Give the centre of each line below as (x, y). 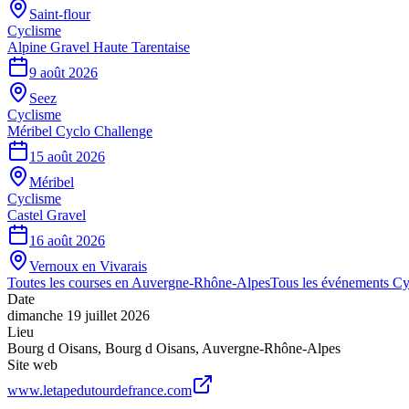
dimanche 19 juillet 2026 (79, 315)
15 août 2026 (67, 156)
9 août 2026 (63, 72)
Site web (32, 364)
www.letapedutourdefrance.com (100, 390)
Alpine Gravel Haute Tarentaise (99, 47)
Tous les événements (331, 282)
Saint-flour (60, 14)
